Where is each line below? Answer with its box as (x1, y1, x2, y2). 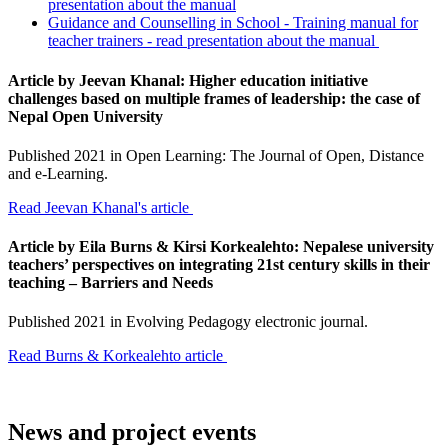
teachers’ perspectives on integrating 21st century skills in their (8, 256, 430, 274)
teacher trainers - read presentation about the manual (48, 32, 379, 50)
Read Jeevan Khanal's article (8, 198, 193, 216)
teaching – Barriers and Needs (8, 274, 213, 292)
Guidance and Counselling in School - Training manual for (48, 14, 418, 32)
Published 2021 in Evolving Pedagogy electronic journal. (8, 313, 372, 331)
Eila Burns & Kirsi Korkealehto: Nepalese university (79, 238, 434, 256)
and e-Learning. (8, 164, 116, 182)
